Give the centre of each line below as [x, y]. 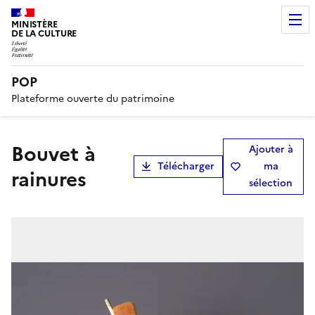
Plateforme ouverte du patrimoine [93, 98]
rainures [49, 179]
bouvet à [18, 154]
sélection [271, 183]
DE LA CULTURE [44, 33]
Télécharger [186, 166]
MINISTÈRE [34, 24]
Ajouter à [271, 149]
